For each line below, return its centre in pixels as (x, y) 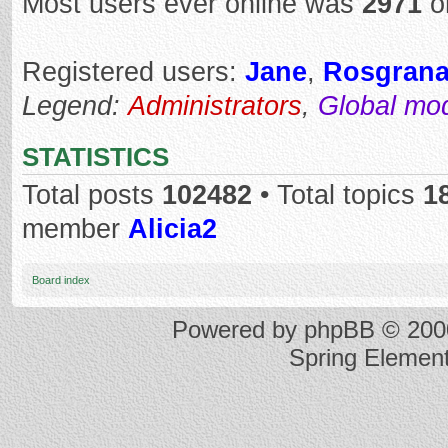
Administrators (215, 106)
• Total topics (337, 195)
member (75, 229)
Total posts (92, 195)
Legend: (75, 106)
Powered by (238, 329)
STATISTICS (95, 157)
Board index (61, 279)
